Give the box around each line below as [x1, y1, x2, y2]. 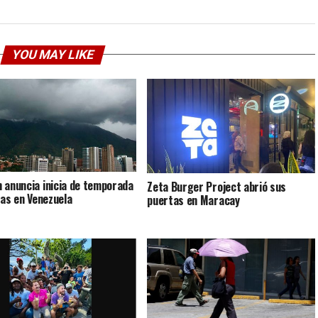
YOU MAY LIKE [9, 47, 96, 62]
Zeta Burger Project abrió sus [147, 178, 287, 196]
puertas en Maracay [147, 192, 240, 209]
